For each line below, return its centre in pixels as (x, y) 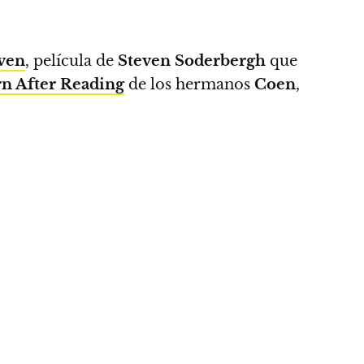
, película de (71, 61)
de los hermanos (189, 84)
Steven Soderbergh (192, 61)
